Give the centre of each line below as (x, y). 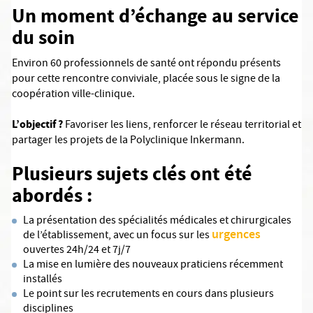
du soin (43, 37)
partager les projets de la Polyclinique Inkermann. (128, 141)
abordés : (52, 195)
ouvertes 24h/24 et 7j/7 (77, 251)
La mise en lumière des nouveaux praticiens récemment (153, 265)
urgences (238, 235)
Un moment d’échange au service (155, 16)
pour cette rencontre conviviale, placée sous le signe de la (146, 80)
